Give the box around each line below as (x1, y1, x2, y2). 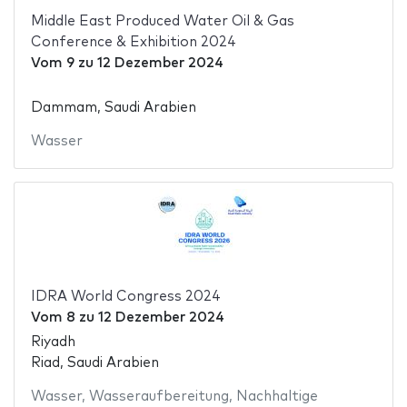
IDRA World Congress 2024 (30, 290, 221, 304)
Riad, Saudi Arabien (30, 355, 159, 370)
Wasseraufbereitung (88, 389, 229, 403)
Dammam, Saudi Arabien (30, 101, 196, 115)
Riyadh (30, 334, 75, 349)
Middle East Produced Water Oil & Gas (30, 14, 294, 28)
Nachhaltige (235, 389, 318, 403)
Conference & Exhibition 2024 (30, 35, 236, 49)
